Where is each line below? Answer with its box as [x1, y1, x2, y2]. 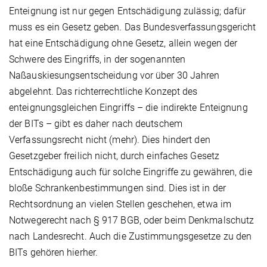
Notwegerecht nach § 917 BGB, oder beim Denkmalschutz [9, 214, 254, 226]
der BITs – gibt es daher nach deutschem [9, 117, 182, 129]
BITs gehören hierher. [9, 246, 98, 258]
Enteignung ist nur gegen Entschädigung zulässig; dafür [9, 5, 246, 17]
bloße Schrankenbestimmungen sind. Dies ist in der [9, 182, 226, 194]
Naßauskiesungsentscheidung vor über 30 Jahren [9, 69, 220, 81]
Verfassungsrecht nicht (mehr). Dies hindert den [9, 133, 210, 145]
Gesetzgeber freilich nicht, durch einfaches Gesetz [9, 150, 220, 162]
